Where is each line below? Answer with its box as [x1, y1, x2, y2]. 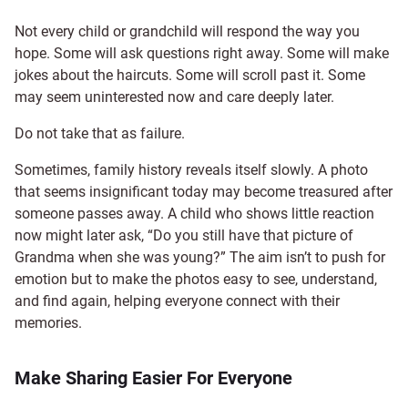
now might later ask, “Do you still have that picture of [15, 227, 353, 245]
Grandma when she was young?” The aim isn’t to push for [15, 249, 385, 267]
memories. [15, 314, 82, 332]
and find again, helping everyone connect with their [15, 292, 340, 311]
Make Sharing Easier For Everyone [15, 367, 292, 390]
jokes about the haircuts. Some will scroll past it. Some [15, 66, 365, 85]
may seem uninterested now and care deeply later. [15, 88, 334, 107]
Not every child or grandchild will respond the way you [15, 23, 360, 41]
